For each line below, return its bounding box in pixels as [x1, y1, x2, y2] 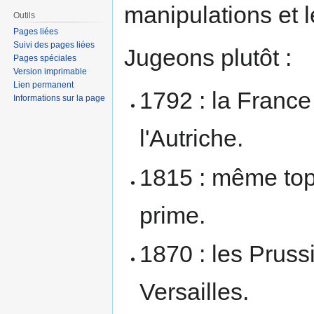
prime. [139, 201, 206, 228]
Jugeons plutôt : [124, 44, 292, 71]
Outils [13, 10, 36, 20]
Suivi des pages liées [13, 40, 95, 50]
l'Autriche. [139, 125, 244, 152]
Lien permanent [13, 80, 74, 90]
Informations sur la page [13, 93, 106, 104]
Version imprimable [13, 67, 88, 77]
